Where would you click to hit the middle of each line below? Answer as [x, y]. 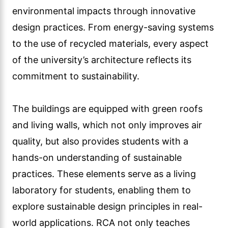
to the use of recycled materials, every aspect [110, 44]
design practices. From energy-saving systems [113, 27]
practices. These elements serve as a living [104, 174]
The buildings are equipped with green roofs [107, 109]
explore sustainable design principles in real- [107, 206]
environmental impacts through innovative [104, 11]
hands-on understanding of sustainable [97, 158]
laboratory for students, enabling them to [102, 190]
